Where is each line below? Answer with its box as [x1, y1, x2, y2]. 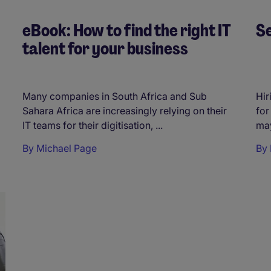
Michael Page [36, 142, 97, 155]
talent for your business [22, 38, 188, 60]
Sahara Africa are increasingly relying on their [22, 105, 227, 117]
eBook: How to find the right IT [22, 19, 231, 42]
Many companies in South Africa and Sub [22, 90, 207, 103]
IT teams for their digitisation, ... [22, 119, 163, 132]
